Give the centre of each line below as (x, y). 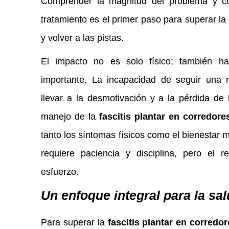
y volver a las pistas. (82, 38)
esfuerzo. (60, 172)
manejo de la (70, 117)
